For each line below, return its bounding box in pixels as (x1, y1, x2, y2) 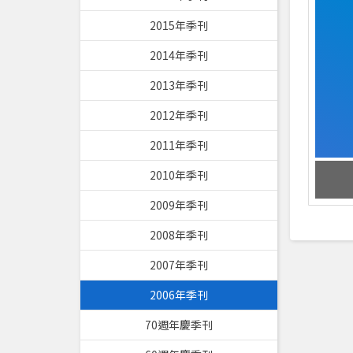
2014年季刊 (150, 47, 208, 63)
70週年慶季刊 (145, 317, 213, 333)
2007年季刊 (150, 257, 208, 273)
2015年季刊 (150, 17, 208, 33)
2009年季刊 (150, 197, 208, 213)
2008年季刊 (150, 227, 208, 243)
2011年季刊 (150, 137, 208, 153)
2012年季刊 (150, 107, 208, 123)
